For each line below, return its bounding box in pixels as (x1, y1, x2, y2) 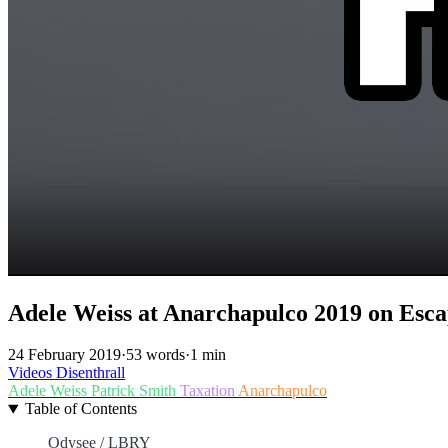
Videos (8, 364, 56, 382)
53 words (126, 346, 185, 364)
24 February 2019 (8, 346, 121, 364)
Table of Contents (24, 400, 137, 418)
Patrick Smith (91, 382, 180, 400)
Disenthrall (56, 364, 125, 382)
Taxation (180, 382, 238, 400)
